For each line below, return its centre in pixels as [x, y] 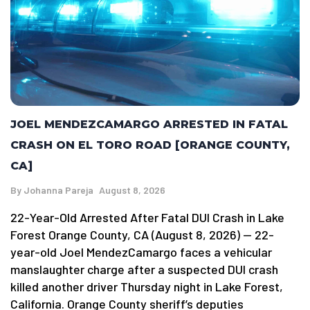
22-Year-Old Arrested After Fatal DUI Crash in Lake [147, 217]
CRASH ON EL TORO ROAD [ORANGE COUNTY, [150, 145]
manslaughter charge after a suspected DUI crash [144, 269]
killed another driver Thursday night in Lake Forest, [147, 286]
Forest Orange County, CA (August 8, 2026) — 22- [142, 234]
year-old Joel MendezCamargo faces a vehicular [141, 252]
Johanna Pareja [58, 190]
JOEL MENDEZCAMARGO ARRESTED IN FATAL [149, 124]
